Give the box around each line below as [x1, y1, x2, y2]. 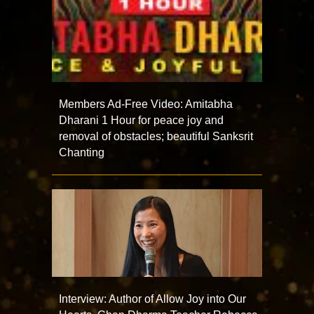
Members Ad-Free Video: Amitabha [59, 98, 233, 111]
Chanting [59, 146, 104, 159]
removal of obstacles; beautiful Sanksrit [59, 130, 253, 143]
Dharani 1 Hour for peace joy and [59, 114, 224, 127]
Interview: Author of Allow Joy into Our [59, 293, 246, 305]
